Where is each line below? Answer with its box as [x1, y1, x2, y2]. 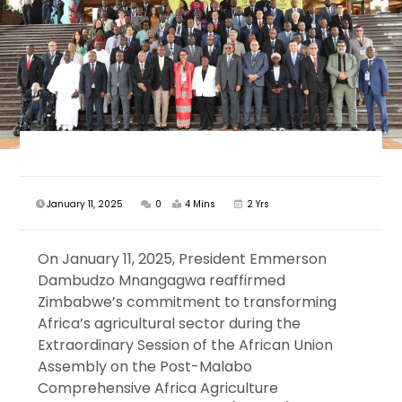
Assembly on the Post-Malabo [38, 356, 253, 378]
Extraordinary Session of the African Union [38, 335, 334, 356]
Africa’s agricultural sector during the [38, 313, 301, 335]
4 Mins [185, 197, 216, 212]
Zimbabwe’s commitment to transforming [38, 292, 337, 313]
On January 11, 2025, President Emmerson [38, 249, 328, 270]
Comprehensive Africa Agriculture [38, 378, 279, 399]
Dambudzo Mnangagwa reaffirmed [38, 270, 286, 292]
